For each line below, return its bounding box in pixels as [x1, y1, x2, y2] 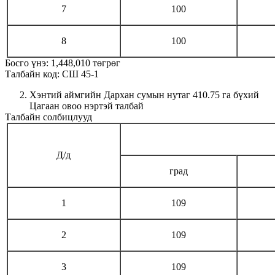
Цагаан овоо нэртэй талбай [29, 101, 144, 112]
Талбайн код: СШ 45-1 [5, 69, 99, 80]
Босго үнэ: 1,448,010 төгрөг [5, 58, 120, 69]
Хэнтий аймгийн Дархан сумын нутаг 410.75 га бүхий [29, 90, 259, 101]
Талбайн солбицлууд [5, 112, 92, 123]
